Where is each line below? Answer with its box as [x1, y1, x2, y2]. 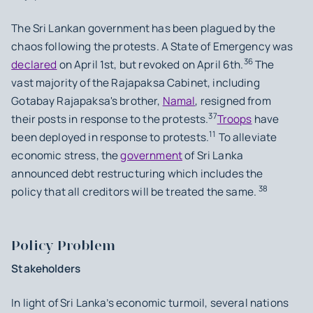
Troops [217, 111, 252, 126]
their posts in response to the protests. [11, 111, 209, 126]
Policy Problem [11, 236, 116, 254]
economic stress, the [11, 147, 121, 163]
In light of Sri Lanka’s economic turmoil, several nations [11, 295, 289, 310]
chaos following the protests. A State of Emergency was [11, 38, 293, 54]
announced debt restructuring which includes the [11, 166, 263, 181]
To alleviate [216, 129, 277, 145]
